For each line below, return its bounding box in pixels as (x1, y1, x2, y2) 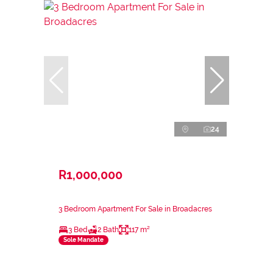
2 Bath (97, 225, 119, 234)
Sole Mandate (63, 236, 104, 244)
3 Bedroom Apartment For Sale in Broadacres (58, 204, 212, 213)
